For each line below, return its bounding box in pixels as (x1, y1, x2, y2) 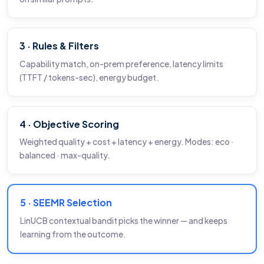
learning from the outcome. (20, 229, 126, 239)
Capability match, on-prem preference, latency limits (19, 58, 223, 69)
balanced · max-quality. (19, 150, 110, 161)
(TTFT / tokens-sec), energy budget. (19, 72, 159, 82)
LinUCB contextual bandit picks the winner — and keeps (20, 215, 227, 226)
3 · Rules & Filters (19, 39, 99, 52)
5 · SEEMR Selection (20, 196, 112, 209)
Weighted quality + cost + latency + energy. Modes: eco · (19, 137, 234, 147)
